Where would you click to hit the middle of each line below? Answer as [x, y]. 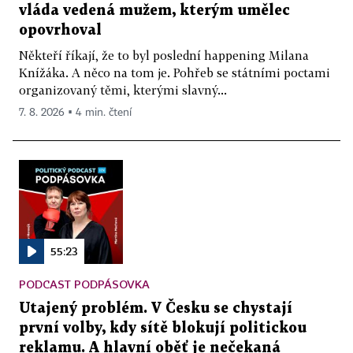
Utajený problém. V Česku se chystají [156, 308]
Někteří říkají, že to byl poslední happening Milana [164, 55]
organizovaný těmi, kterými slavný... [123, 89]
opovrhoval [60, 30]
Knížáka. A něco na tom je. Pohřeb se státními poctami [175, 72]
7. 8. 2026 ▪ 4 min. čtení [75, 112]
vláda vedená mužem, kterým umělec [154, 10]
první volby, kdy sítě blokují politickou [163, 328]
